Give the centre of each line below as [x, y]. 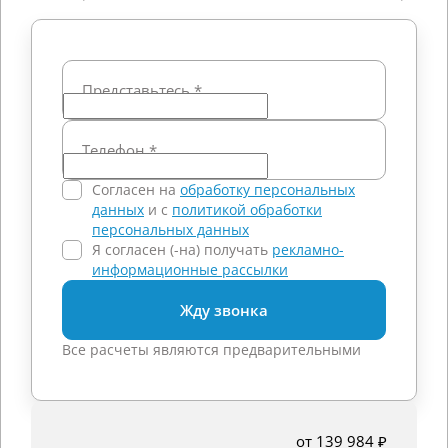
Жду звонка [224, 310]
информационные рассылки [190, 269]
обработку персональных [267, 189]
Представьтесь [138, 90]
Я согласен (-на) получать [182, 249]
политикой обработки [247, 209]
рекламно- [308, 249]
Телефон [115, 150]
